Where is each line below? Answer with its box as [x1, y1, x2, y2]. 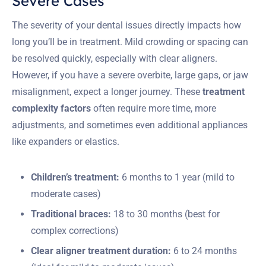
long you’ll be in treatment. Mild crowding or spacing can [12, 36, 248, 47]
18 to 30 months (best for [111, 208, 220, 220]
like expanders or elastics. [12, 135, 119, 147]
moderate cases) [31, 188, 101, 199]
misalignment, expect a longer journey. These [12, 85, 202, 97]
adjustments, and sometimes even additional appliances [12, 119, 248, 131]
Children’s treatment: [31, 171, 119, 183]
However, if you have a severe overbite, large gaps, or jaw [12, 69, 248, 81]
